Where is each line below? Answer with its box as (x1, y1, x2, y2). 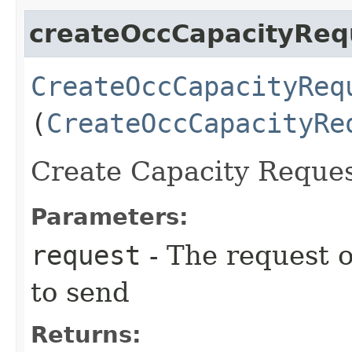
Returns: (31, 321, 141, 348)
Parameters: (31, 203, 189, 230)
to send (31, 276, 130, 308)
